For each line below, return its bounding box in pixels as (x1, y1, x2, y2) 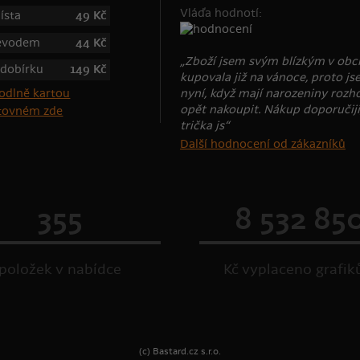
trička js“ (179, 118, 229, 133)
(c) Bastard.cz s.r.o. (139, 346, 221, 357)
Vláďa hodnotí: (179, 6, 262, 20)
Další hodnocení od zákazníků (179, 137, 346, 151)
